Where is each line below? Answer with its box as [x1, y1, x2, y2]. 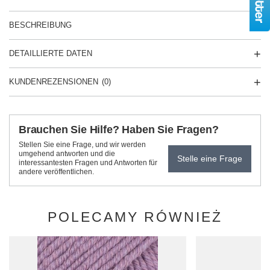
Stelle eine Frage [177, 154, 242, 163]
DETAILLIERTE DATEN [9, 49, 92, 58]
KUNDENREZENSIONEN [9, 77, 98, 86]
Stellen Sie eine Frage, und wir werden [19, 140, 146, 149]
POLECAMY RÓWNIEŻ [48, 209, 222, 225]
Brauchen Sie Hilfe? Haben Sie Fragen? [19, 124, 219, 136]
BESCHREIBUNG [9, 20, 72, 30]
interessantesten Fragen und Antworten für [19, 159, 157, 167]
